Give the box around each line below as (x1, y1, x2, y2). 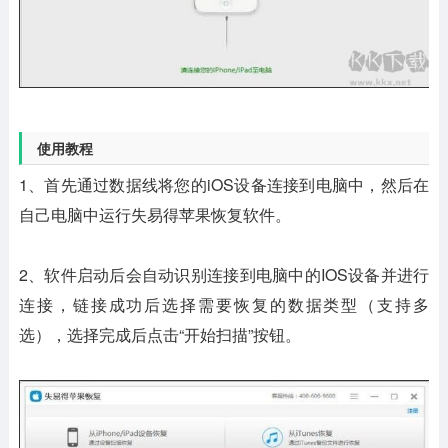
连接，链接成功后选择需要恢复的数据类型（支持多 (18, 292, 430, 316)
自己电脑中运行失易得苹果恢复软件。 (18, 202, 291, 226)
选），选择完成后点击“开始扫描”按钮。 (18, 322, 301, 346)
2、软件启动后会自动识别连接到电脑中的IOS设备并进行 (18, 262, 430, 286)
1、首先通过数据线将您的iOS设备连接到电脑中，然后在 (18, 172, 430, 196)
